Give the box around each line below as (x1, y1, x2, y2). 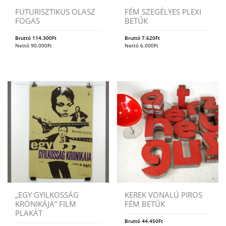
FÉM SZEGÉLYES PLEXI (125, 7, 202, 17)
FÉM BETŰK (125, 198, 165, 209)
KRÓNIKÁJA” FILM (15, 198, 76, 209)
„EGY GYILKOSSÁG (15, 189, 79, 200)
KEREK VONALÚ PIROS (125, 189, 203, 200)
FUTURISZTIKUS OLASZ (15, 7, 95, 17)
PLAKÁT (15, 207, 42, 218)
